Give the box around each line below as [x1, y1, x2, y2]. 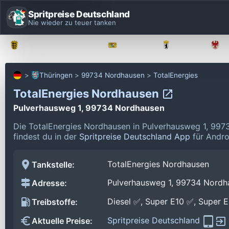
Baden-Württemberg [26, 41, 93, 49]
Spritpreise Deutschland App [79, 131, 190, 142]
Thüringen [39, 71, 73, 79]
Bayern [124, 41, 147, 49]
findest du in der [13, 131, 79, 142]
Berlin [177, 41, 196, 49]
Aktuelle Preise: [32, 216, 93, 226]
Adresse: [32, 178, 67, 189]
